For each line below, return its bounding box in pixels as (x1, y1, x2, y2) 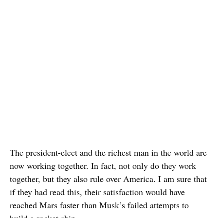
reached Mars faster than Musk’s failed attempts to (10, 199, 189, 211)
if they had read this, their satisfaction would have (10, 186, 185, 198)
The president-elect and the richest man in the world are (10, 146, 207, 159)
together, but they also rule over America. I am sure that (10, 173, 207, 185)
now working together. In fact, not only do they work (10, 160, 196, 172)
